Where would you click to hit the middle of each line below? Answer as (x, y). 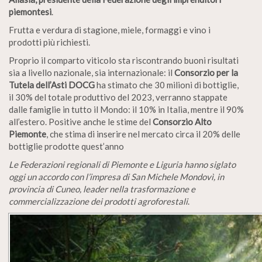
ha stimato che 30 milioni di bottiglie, (167, 85)
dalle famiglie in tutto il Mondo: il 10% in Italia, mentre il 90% (126, 109)
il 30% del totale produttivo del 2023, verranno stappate (118, 97)
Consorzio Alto (182, 121)
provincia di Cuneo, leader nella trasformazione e (102, 189)
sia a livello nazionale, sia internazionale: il (92, 72)
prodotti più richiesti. (49, 42)
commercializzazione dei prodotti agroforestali (98, 201)
